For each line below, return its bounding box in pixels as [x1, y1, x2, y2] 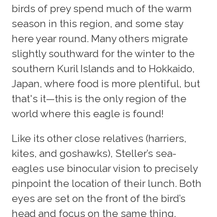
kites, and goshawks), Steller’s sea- [12, 147, 176, 160]
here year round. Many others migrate [12, 32, 188, 45]
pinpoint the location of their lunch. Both [12, 177, 201, 190]
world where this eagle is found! [12, 107, 164, 120]
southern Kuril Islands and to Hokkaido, [12, 62, 195, 75]
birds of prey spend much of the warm [12, 2, 192, 15]
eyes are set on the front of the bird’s [12, 192, 186, 205]
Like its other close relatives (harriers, [12, 132, 186, 145]
